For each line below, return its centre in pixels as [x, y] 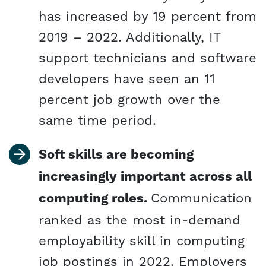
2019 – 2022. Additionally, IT [129, 37]
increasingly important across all [145, 177]
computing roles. [95, 199]
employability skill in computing [142, 240]
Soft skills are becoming [116, 155]
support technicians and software [148, 58]
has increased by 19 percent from [148, 16]
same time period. [97, 120]
